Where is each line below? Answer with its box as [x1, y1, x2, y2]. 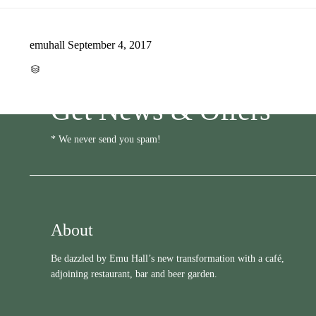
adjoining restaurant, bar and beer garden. [51, 268, 217, 279]
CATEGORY [40, 63, 76, 72]
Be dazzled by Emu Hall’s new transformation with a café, [51, 253, 284, 264]
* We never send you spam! [51, 133, 161, 145]
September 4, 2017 [68, 38, 152, 51]
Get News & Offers [51, 94, 271, 126]
